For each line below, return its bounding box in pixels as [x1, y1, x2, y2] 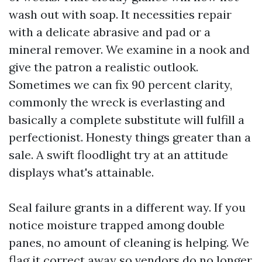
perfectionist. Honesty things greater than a [9, 130, 251, 144]
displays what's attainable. [9, 165, 154, 180]
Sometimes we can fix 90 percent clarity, [9, 77, 232, 92]
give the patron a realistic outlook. [9, 60, 198, 74]
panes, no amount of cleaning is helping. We [9, 235, 249, 250]
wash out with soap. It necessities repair [9, 7, 232, 22]
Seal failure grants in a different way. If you [9, 200, 246, 215]
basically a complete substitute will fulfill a [9, 112, 244, 127]
